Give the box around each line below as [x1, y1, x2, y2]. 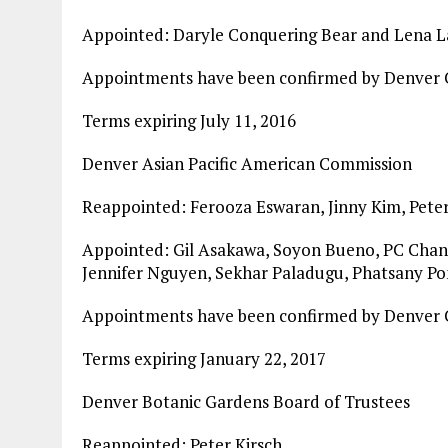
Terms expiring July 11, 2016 [82, 109, 296, 132]
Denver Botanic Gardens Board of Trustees [82, 390, 410, 413]
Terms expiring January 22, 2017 [82, 347, 326, 370]
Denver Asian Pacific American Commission [82, 152, 412, 175]
